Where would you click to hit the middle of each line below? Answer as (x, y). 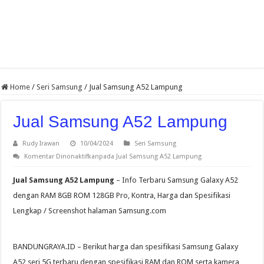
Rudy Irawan (41, 144)
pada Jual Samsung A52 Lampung (151, 157)
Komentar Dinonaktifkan (62, 157)
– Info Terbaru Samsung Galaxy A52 (176, 180)
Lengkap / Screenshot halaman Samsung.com (90, 211)
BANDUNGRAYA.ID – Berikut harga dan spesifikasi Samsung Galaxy (126, 247)
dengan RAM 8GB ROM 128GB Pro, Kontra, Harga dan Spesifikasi (122, 196)
